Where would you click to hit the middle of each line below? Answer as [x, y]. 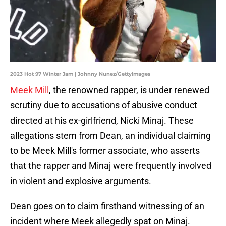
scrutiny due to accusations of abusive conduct [104, 105]
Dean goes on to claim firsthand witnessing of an [107, 206]
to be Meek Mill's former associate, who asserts [105, 151]
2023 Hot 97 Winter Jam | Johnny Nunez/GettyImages [80, 74]
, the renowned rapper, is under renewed [129, 90]
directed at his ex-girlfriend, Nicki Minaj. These [102, 121]
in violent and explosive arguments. [81, 181]
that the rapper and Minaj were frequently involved [111, 166]
